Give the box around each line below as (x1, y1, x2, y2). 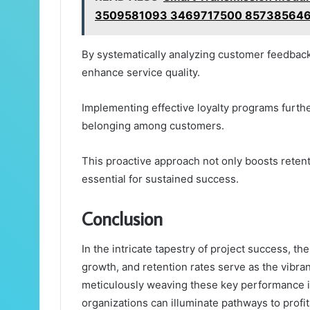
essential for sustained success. (82, 172, 239, 185)
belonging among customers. (82, 118, 224, 132)
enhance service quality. (82, 65, 200, 79)
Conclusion (82, 206, 163, 230)
